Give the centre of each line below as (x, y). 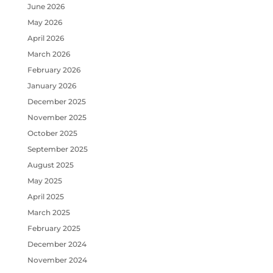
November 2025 (57, 117)
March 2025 (48, 212)
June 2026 (46, 6)
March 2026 (48, 54)
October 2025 (52, 133)
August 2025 (50, 165)
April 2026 (45, 38)
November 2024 (57, 260)
